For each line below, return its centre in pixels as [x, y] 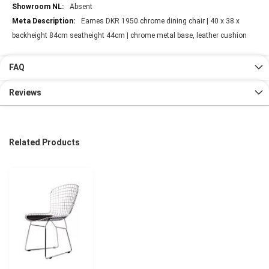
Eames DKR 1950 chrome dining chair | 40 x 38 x [160, 21]
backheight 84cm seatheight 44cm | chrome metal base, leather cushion [129, 36]
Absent [81, 7]
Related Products [44, 143]
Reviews [25, 93]
